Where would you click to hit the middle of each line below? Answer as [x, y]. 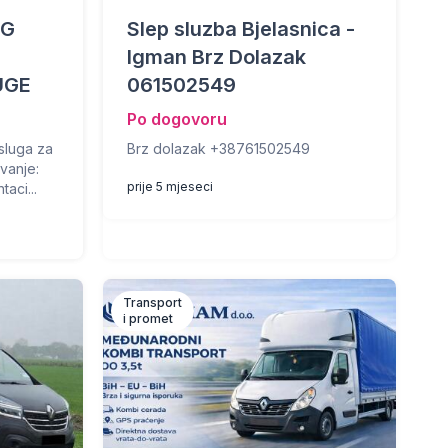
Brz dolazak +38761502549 [218, 148]
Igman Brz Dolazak [216, 57]
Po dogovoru [176, 119]
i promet [147, 318]
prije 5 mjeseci [169, 186]
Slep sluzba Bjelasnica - [240, 29]
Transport [152, 302]
